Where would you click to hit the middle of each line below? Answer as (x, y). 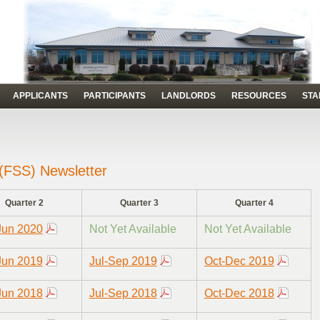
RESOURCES (259, 96)
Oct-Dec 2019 (239, 261)
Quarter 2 (24, 203)
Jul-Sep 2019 (123, 261)
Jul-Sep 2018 (123, 294)
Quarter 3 (139, 203)
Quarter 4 (254, 203)
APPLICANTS (40, 96)
